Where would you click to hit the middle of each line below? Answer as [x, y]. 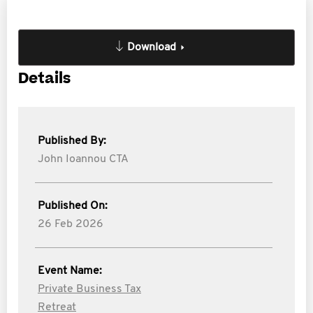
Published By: [72, 141]
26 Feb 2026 [71, 224]
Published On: [73, 206]
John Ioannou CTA [83, 159]
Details [44, 79]
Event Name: [70, 271]
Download [152, 48]
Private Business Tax [89, 289]
